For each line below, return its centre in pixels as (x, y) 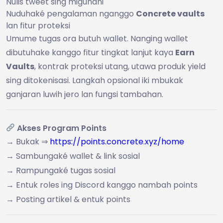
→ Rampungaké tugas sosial (61, 170)
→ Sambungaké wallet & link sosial (73, 156)
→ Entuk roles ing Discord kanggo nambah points (102, 185)
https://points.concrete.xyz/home (117, 141)
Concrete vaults (170, 13)
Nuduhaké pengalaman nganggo (71, 13)
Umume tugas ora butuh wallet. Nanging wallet (97, 38)
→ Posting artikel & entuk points (68, 199)
